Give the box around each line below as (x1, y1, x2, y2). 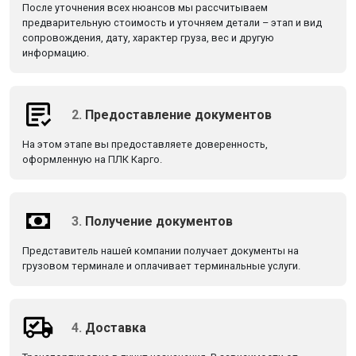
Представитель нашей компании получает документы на (22, 245, 299, 257)
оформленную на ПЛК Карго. (22, 153, 162, 165)
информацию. (22, 47, 89, 59)
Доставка (85, 319, 146, 335)
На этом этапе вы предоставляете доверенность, (22, 138, 268, 150)
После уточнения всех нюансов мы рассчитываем (22, 2, 268, 14)
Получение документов (85, 213, 233, 229)
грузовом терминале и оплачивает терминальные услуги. (22, 260, 300, 272)
